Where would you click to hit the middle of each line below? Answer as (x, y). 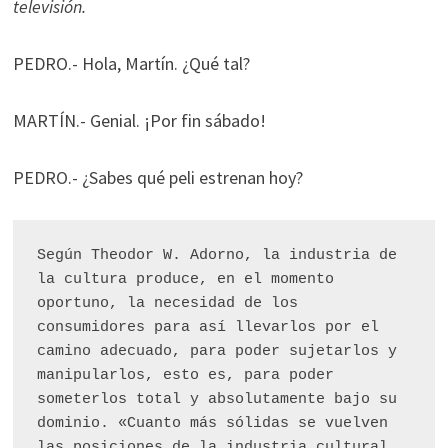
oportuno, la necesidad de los (167, 303)
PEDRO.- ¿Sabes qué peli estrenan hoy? (157, 177)
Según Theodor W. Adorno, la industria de (216, 255)
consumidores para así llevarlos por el (207, 327)
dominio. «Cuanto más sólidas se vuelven (212, 423)
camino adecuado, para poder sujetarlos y (216, 351)
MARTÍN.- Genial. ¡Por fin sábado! (141, 120)
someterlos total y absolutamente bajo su (216, 399)
